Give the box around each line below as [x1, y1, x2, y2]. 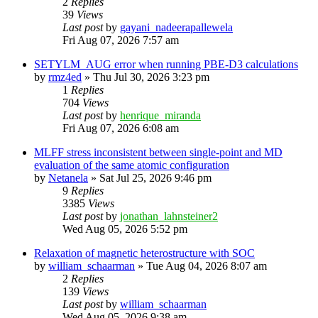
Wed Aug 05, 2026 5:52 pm [62, 222, 187, 235]
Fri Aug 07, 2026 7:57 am [62, 33, 179, 46]
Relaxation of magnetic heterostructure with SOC [34, 246, 255, 259]
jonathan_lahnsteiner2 [120, 209, 218, 222]
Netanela [48, 171, 88, 184]
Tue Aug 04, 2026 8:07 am [146, 259, 267, 272]
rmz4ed [48, 70, 82, 83]
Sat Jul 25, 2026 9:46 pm [99, 171, 212, 184]
